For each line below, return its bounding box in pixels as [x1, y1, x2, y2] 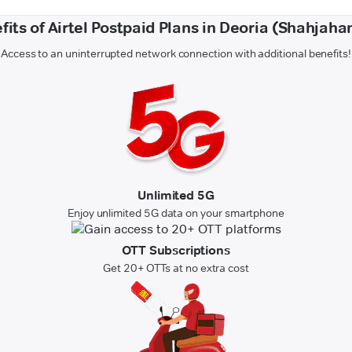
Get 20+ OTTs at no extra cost [103, 261, 249, 276]
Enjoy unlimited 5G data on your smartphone [67, 206, 285, 221]
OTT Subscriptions [122, 243, 230, 258]
